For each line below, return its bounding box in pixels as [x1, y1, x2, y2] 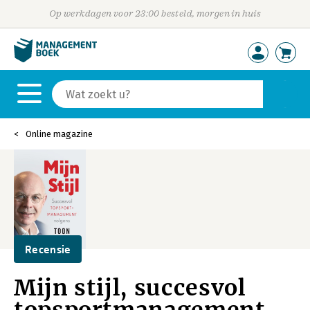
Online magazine [26, 129, 93, 139]
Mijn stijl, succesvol [14, 274, 246, 302]
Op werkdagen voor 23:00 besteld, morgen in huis [48, 8, 262, 19]
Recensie [25, 243, 71, 255]
